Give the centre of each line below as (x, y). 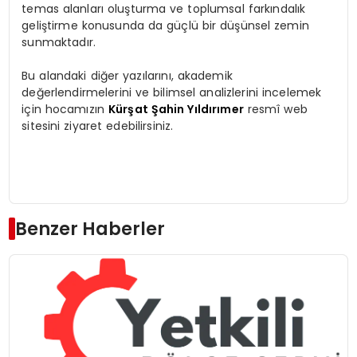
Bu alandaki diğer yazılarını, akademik (127, 76)
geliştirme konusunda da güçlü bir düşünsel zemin (165, 26)
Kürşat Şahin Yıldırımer (176, 110)
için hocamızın (65, 110)
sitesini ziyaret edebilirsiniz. (98, 126)
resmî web (275, 110)
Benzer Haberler (90, 229)
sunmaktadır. (59, 43)
